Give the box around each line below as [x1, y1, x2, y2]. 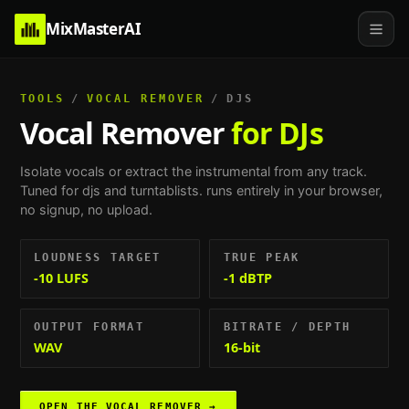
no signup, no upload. [19, 202, 152, 218]
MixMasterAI [46, 18, 142, 39]
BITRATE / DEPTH [223, 320, 351, 333]
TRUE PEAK [223, 250, 300, 264]
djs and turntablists [81, 183, 199, 199]
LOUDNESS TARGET [33, 250, 162, 264]
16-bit [223, 339, 260, 357]
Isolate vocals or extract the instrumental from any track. [19, 163, 367, 180]
